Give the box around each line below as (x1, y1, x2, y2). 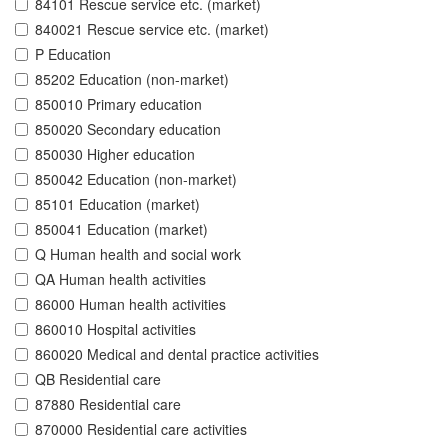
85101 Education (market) (35, 194, 200, 215)
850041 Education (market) (35, 219, 208, 240)
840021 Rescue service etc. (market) (35, 19, 269, 40)
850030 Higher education (35, 144, 195, 165)
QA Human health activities (35, 269, 206, 290)
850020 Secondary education (35, 119, 221, 140)
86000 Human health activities (35, 294, 226, 315)
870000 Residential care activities (35, 419, 247, 440)
